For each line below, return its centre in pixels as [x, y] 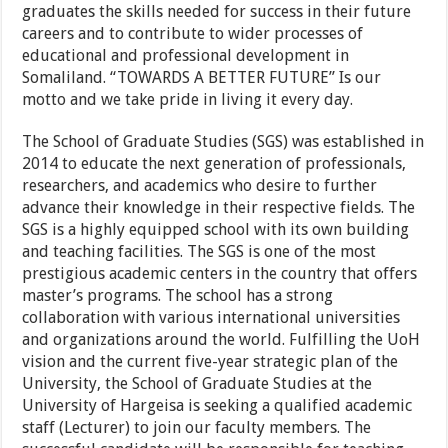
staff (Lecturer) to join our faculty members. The [197, 428]
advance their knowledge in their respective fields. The [219, 208]
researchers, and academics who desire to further [200, 186]
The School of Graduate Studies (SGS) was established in [223, 142]
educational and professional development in [186, 56]
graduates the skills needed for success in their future [217, 12]
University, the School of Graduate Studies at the [197, 384]
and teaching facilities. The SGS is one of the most [199, 252]
